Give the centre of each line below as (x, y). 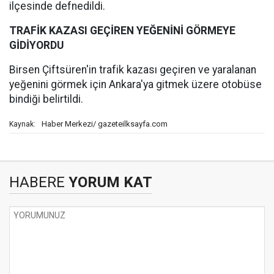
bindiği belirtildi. (46, 99)
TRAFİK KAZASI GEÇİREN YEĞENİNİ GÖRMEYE (122, 31)
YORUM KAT (109, 182)
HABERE (37, 182)
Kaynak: (22, 124)
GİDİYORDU (36, 45)
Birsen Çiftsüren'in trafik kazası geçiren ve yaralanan (133, 70)
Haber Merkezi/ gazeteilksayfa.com (105, 124)
